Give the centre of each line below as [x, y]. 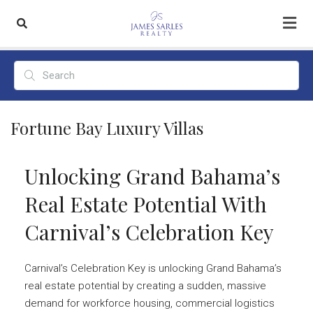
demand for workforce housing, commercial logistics [150, 303]
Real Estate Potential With [146, 204]
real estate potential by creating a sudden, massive [145, 286]
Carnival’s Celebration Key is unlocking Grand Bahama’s [153, 268]
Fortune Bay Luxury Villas [107, 128]
